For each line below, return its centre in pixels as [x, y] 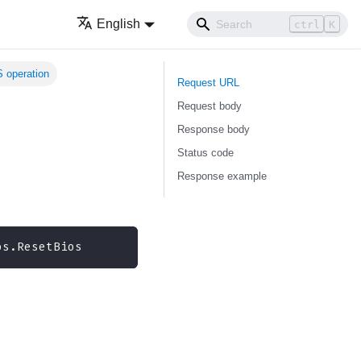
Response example [222, 176]
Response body [214, 129]
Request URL [208, 83]
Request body [210, 106]
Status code [205, 153]
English [119, 24]
